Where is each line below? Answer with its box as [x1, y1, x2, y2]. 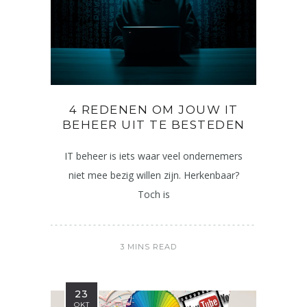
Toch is [137, 187, 170, 201]
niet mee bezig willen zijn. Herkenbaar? [68, 168, 239, 182]
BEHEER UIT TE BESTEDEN [62, 117, 245, 132]
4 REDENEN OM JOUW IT [69, 102, 238, 116]
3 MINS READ [120, 241, 177, 251]
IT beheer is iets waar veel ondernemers [64, 149, 243, 162]
